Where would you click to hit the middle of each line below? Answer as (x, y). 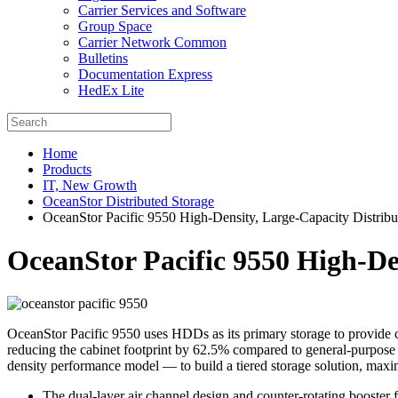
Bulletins (103, 58)
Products (67, 169)
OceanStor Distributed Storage (128, 201)
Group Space (115, 26)
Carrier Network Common (152, 42)
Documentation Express (145, 74)
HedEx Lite (111, 90)
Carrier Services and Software (162, 10)
